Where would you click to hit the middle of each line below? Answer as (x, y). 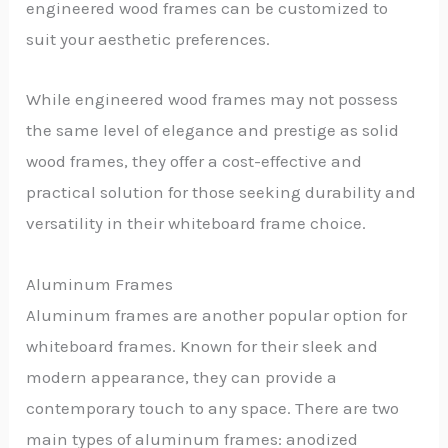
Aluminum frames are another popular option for (217, 315)
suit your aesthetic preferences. (148, 38)
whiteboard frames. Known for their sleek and (202, 346)
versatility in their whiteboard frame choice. (196, 223)
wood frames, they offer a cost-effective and (194, 161)
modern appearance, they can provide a (182, 377)
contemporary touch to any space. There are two (213, 408)
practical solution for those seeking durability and (221, 192)
